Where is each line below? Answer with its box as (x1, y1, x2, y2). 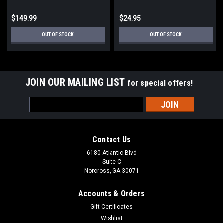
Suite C (102, 158, 121, 165)
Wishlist (100, 214, 123, 222)
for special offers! (127, 78, 193, 88)
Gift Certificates (90, 203, 133, 210)
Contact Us (92, 134, 131, 144)
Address (29, 108, 56, 116)
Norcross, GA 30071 (84, 167, 139, 174)
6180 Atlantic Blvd (86, 149, 137, 156)
